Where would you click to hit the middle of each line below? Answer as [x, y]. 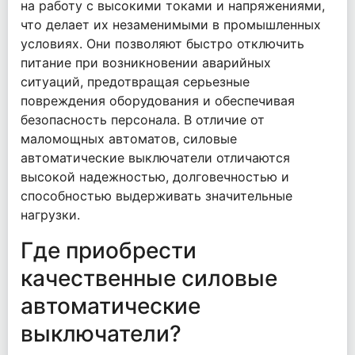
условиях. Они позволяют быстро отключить [162, 44]
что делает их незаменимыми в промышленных [171, 25]
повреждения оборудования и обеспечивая [158, 101]
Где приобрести [109, 251]
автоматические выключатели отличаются [155, 158]
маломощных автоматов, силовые [129, 139]
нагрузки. [50, 215]
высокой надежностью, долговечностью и [155, 177]
